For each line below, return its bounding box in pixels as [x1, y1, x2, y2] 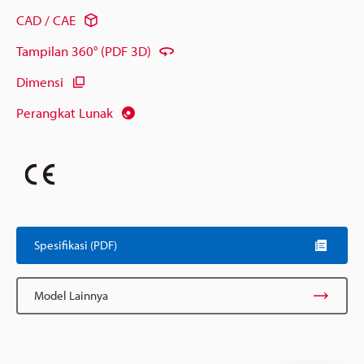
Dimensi [16, 73, 63, 91]
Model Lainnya [34, 287, 108, 303]
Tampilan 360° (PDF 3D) [16, 42, 151, 60]
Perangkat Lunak [16, 104, 113, 122]
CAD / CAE [16, 11, 76, 29]
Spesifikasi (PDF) [34, 236, 117, 253]
